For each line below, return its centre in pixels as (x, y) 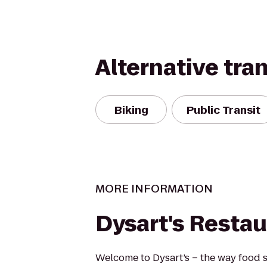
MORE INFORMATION (154, 189)
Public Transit (223, 110)
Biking (131, 110)
